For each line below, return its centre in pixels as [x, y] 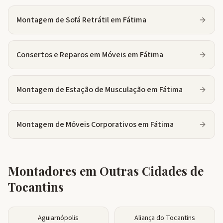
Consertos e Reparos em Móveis [71, 55]
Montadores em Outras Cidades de [106, 171]
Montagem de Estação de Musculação [81, 90]
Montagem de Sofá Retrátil [63, 20]
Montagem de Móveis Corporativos [76, 124]
